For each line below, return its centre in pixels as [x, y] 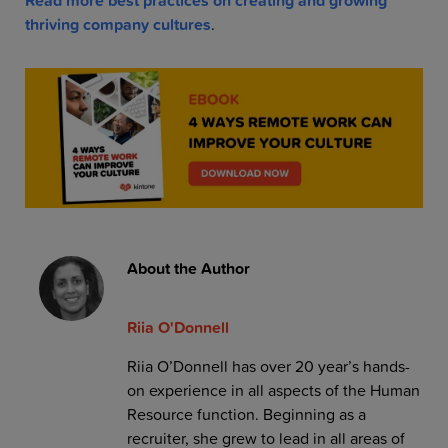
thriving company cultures [118, 24]
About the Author [188, 267]
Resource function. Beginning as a [246, 413]
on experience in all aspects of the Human [273, 389]
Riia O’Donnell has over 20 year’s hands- [268, 365]
